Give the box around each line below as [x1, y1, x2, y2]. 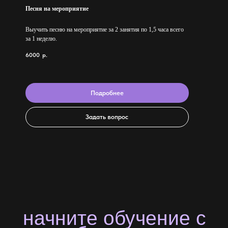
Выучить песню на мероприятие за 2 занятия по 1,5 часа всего [25, 26, 184, 34]
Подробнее [90, 89, 124, 97]
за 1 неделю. [25, 35, 57, 43]
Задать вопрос [85, 113, 129, 121]
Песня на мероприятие [25, 5, 89, 13]
